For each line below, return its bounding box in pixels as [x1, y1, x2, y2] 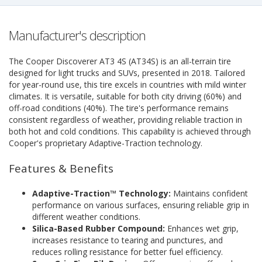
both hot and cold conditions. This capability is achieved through [9, 125, 251, 137]
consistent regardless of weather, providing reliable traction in [9, 113, 242, 125]
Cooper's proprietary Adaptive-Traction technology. [9, 137, 202, 149]
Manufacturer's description [9, 26, 146, 44]
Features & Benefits [9, 160, 113, 176]
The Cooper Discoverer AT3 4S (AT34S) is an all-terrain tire [9, 55, 231, 67]
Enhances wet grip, [165, 222, 239, 234]
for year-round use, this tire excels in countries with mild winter [9, 78, 246, 90]
